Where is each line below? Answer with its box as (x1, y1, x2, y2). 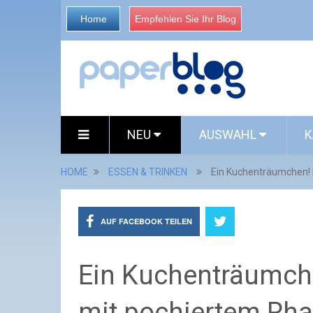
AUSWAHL (199, 127, 259, 142)
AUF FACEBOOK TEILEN (101, 216, 192, 226)
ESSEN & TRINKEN (108, 166, 187, 177)
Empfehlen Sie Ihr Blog (135, 13, 236, 24)
